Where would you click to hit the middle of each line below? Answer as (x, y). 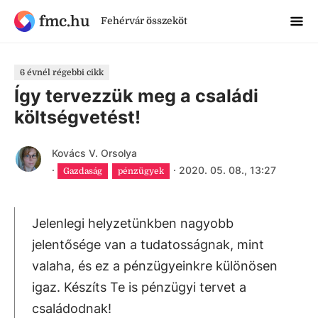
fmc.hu (64, 21)
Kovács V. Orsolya (94, 153)
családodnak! (72, 308)
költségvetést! (77, 117)
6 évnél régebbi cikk (62, 72)
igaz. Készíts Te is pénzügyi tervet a (139, 287)
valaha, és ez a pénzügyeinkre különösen (155, 266)
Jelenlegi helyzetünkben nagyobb (133, 223)
